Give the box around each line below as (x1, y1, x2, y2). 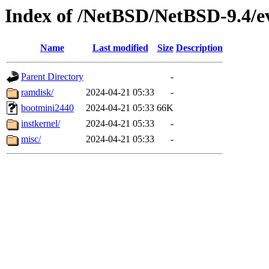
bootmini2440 (21, 103, 74, 113)
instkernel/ (21, 118, 60, 129)
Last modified (92, 43, 148, 53)
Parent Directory (21, 71, 83, 82)
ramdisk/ (21, 87, 53, 98)
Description (176, 43, 223, 53)
